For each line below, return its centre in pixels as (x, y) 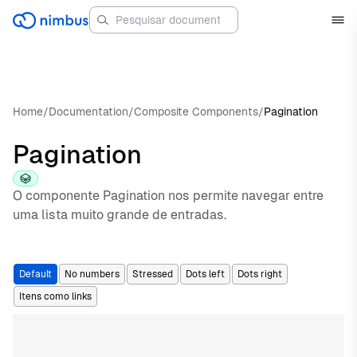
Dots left (205, 274)
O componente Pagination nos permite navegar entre (168, 196)
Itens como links (55, 296)
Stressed (153, 274)
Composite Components (196, 112)
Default (35, 274)
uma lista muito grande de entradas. (120, 215)
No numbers (92, 274)
